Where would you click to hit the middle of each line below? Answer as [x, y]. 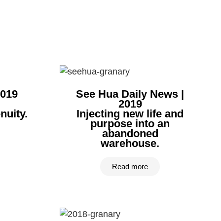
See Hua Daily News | [130, 94]
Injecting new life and [130, 114]
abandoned [130, 133]
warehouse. [130, 143]
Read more [130, 166]
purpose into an [130, 124]
